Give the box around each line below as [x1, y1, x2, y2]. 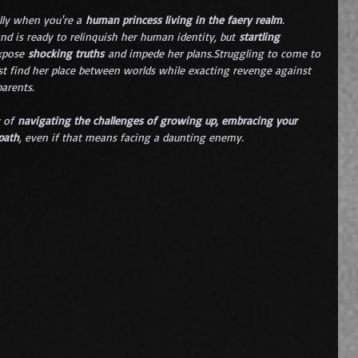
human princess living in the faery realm [86, 12, 282, 26]
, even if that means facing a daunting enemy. [19, 129, 244, 144]
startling [239, 29, 283, 43]
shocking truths [28, 46, 104, 60]
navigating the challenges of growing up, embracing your [18, 113, 300, 127]
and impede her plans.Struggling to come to [104, 46, 324, 60]
